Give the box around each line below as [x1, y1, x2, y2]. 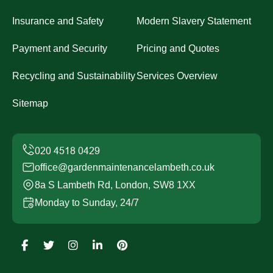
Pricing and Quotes [136, 43, 219, 54]
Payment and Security [12, 43, 107, 54]
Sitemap [12, 98, 48, 109]
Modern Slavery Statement [136, 16, 251, 27]
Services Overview [136, 71, 218, 82]
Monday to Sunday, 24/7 [35, 197, 139, 208]
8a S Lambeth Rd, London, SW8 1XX [35, 180, 196, 191]
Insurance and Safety [12, 16, 104, 27]
